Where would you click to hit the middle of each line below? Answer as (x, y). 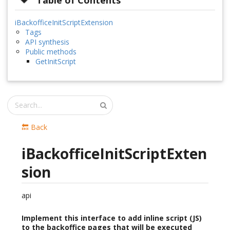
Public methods (51, 51)
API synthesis (47, 42)
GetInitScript (56, 61)
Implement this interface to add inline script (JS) (112, 218)
